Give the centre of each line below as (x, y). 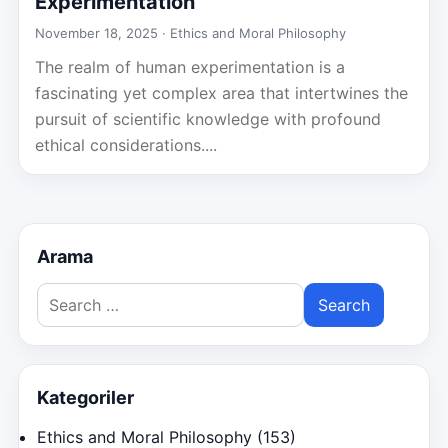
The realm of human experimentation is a (190, 67)
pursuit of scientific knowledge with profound (208, 119)
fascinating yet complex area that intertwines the (221, 93)
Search (62, 295)
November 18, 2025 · (102, 33)
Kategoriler (85, 397)
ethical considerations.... (126, 145)
